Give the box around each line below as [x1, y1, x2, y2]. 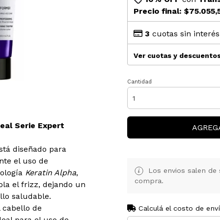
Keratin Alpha [25, 168, 76, 177]
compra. [135, 177, 164, 185]
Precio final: [134, 6, 184, 16]
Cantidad [127, 79, 152, 85]
